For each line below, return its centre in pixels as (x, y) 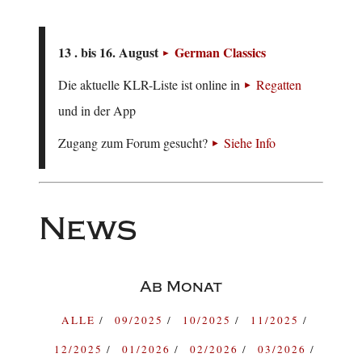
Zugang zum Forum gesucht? (135, 143)
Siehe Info (250, 143)
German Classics (220, 53)
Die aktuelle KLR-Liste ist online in (151, 85)
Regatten (279, 85)
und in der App (97, 111)
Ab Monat (181, 287)
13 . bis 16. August (110, 53)
